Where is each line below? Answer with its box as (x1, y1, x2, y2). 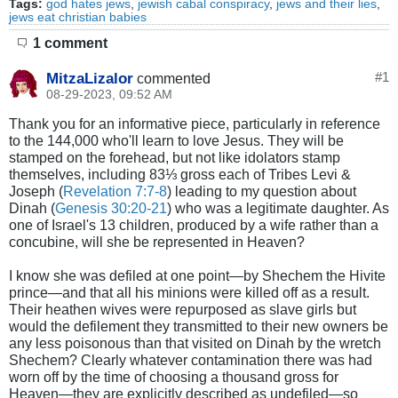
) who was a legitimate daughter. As (167, 200, 389, 217)
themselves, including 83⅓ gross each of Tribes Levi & (9, 166, 351, 183)
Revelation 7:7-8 (63, 183, 167, 200)
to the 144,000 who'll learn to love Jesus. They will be (9, 132, 344, 149)
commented (137, 70, 211, 87)
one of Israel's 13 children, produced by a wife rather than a (9, 217, 378, 234)
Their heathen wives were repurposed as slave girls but (9, 301, 356, 318)
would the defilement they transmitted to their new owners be (9, 318, 388, 335)
